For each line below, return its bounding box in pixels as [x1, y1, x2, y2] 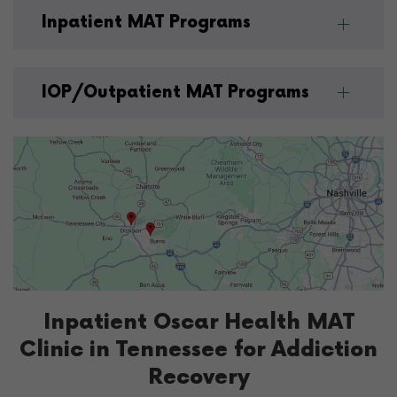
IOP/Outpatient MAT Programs [42, 82, 309, 103]
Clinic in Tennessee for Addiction [19, 336, 378, 362]
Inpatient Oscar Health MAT [43, 308, 354, 335]
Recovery [147, 363, 250, 390]
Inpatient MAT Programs [42, 12, 251, 34]
